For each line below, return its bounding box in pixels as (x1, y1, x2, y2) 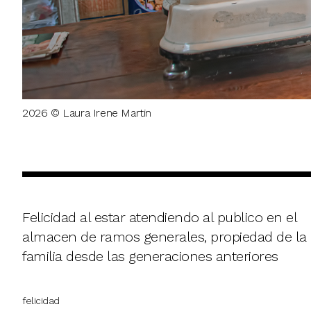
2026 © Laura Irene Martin (22, 106, 151, 119)
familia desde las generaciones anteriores (22, 247, 278, 264)
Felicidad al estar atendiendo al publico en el (22, 208, 296, 226)
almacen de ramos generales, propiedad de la (22, 228, 307, 245)
